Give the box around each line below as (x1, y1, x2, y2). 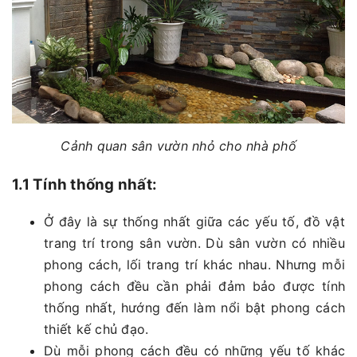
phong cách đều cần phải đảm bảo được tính (44, 278, 345, 295)
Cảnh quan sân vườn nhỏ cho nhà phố (61, 138, 296, 155)
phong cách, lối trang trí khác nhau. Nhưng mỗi (44, 257, 345, 273)
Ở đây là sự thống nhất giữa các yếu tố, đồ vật (44, 214, 345, 230)
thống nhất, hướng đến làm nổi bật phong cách (44, 300, 345, 316)
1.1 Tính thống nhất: (12, 175, 157, 194)
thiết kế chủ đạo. (44, 321, 149, 338)
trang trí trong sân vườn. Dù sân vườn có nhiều (44, 235, 345, 252)
